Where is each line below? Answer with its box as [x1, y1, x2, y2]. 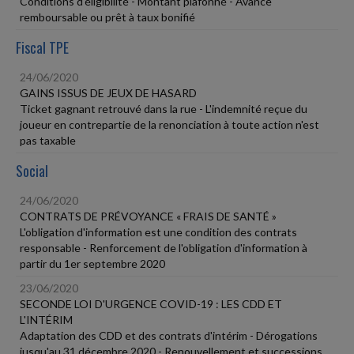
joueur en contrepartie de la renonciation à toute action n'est [20, 117, 319, 131]
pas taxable [20, 133, 76, 147]
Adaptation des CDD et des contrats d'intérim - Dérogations [20, 328, 318, 342]
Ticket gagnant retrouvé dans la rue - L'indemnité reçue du [20, 101, 307, 115]
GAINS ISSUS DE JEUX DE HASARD [20, 85, 197, 100]
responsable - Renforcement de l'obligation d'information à [20, 240, 307, 254]
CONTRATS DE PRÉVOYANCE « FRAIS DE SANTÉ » [20, 209, 277, 223]
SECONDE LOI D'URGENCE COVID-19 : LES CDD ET [20, 296, 282, 311]
